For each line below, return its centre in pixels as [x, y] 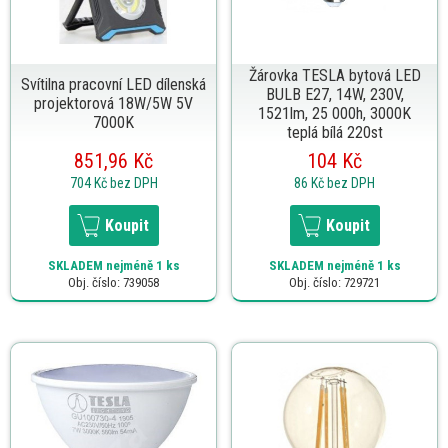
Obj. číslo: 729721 [334, 282]
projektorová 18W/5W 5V [113, 103]
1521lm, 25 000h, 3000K [334, 113]
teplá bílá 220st [334, 132]
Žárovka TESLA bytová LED [334, 75]
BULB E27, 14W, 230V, [334, 94]
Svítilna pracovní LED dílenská [113, 84]
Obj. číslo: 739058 [113, 282]
